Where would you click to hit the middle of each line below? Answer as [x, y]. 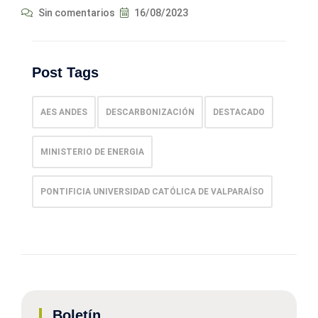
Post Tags [65, 73]
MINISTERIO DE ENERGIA [92, 152]
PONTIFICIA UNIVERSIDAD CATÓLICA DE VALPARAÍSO [152, 192]
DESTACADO [239, 113]
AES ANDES [64, 113]
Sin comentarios [76, 13]
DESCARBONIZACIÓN [150, 113]
